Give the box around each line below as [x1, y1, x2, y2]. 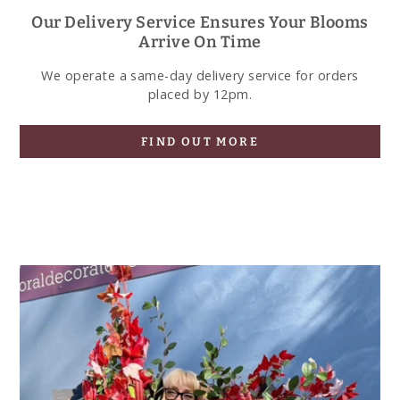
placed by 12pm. [147, 85, 253, 103]
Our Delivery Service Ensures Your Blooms [31, 12, 369, 32]
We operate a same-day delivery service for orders [41, 66, 359, 84]
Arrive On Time [138, 31, 262, 52]
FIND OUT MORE [140, 135, 260, 149]
